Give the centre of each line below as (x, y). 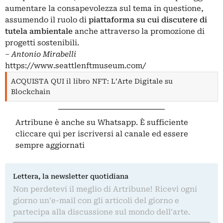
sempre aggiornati (50, 146)
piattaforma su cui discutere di (148, 20)
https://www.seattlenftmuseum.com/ (75, 66)
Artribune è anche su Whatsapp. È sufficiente (102, 123)
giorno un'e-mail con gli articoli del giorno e (96, 201)
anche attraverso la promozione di (139, 32)
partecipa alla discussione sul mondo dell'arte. (102, 212)
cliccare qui (38, 134)
